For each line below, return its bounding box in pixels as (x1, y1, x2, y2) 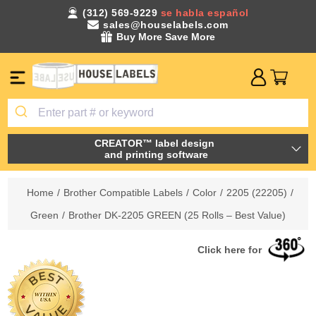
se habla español (160, 7, 249, 18)
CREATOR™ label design (95, 137, 217, 149)
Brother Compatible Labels (63, 186, 183, 198)
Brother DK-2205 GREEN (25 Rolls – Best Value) (68, 209, 286, 221)
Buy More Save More (116, 31, 215, 42)
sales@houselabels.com (103, 19, 229, 30)
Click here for (197, 243, 262, 255)
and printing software (104, 148, 208, 160)
